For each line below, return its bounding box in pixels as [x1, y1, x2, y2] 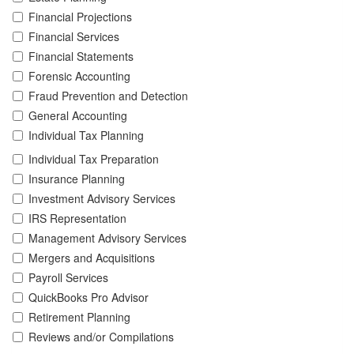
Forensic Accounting [28, 67, 130, 84]
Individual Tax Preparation [28, 150, 159, 167]
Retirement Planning [28, 308, 130, 325]
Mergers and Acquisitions [28, 249, 155, 265]
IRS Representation [28, 209, 126, 226]
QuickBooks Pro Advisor [28, 288, 149, 305]
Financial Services [28, 28, 119, 44]
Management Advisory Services [28, 229, 186, 246]
